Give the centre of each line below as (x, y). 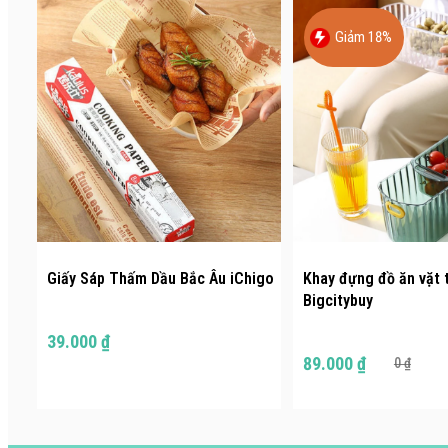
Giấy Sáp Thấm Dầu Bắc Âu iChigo (160, 278)
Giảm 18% (363, 36)
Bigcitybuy (338, 300)
